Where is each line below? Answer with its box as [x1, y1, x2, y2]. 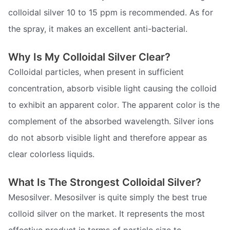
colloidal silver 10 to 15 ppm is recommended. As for [8, 7, 213, 18]
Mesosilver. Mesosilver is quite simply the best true [8, 191, 207, 202]
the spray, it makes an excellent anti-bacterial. [8, 24, 187, 34]
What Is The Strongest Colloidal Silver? [8, 176, 201, 188]
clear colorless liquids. [8, 148, 94, 159]
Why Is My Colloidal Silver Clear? [8, 50, 170, 63]
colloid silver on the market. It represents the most [8, 208, 205, 219]
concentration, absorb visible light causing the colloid [8, 83, 217, 93]
